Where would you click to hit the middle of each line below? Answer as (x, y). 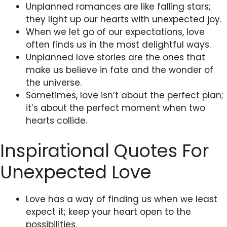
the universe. (54, 83)
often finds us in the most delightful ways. (118, 45)
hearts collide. (56, 121)
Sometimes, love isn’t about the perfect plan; (125, 96)
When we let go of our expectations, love (115, 32)
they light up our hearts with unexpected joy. (124, 20)
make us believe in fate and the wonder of (120, 70)
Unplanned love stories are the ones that (116, 58)
